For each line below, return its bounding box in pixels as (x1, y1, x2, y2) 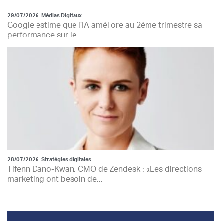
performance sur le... (7, 31, 82, 39)
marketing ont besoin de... (7, 175, 103, 183)
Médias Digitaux (41, 12, 82, 18)
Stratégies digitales (41, 156, 91, 162)
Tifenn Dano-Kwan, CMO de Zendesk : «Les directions (7, 165, 202, 173)
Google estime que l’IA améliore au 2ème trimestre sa (7, 21, 202, 29)
